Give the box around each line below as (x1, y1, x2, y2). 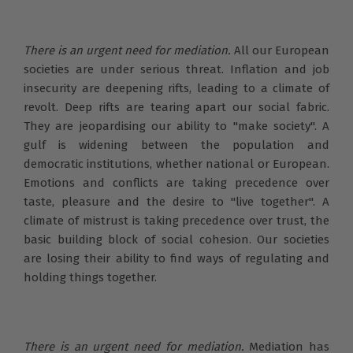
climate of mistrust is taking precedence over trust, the (24, 213, 329, 228)
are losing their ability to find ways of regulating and (24, 251, 329, 266)
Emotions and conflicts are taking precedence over (24, 175, 329, 190)
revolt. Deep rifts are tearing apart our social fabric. (24, 99, 329, 114)
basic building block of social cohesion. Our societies (24, 232, 329, 247)
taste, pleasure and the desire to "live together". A (24, 194, 329, 209)
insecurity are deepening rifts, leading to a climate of (24, 80, 329, 95)
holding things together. (24, 269, 157, 284)
